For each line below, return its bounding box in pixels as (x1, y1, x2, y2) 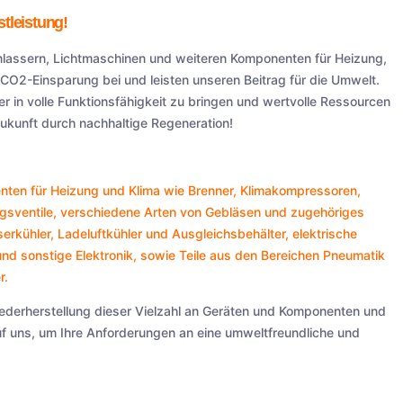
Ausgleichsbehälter (172, 226, 286, 242)
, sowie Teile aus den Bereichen (133, 247, 324, 264)
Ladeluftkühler (58, 226, 143, 242)
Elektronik (76, 247, 134, 264)
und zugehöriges (261, 204, 365, 220)
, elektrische (285, 226, 358, 242)
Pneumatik (323, 247, 386, 264)
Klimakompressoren (240, 183, 358, 199)
